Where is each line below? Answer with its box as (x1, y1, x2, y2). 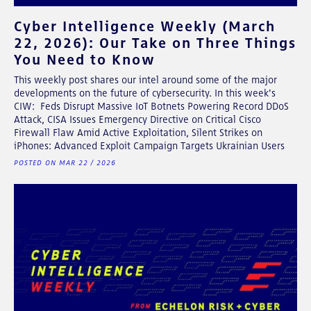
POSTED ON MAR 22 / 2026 (14, 158, 116, 167)
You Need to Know (14, 50, 155, 68)
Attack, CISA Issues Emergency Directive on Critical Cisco (14, 113, 261, 125)
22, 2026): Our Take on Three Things (14, 33, 296, 51)
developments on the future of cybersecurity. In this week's (14, 87, 276, 99)
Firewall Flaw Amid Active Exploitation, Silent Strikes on (14, 126, 262, 138)
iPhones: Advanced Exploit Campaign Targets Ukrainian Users (14, 140, 285, 151)
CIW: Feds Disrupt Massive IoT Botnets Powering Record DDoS (14, 100, 289, 112)
